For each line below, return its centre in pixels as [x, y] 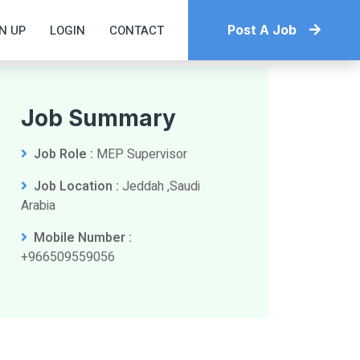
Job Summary [98, 118]
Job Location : [76, 186]
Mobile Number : [83, 238]
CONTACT [137, 30]
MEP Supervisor [140, 154]
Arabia [38, 206]
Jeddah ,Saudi [160, 186]
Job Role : [63, 154]
